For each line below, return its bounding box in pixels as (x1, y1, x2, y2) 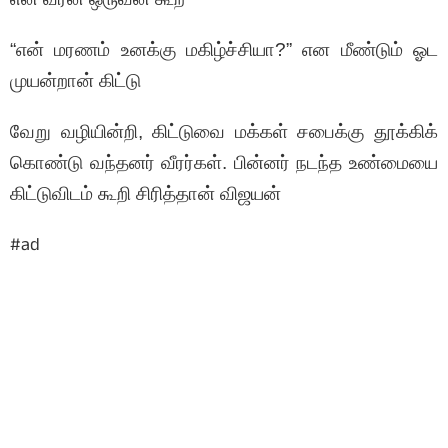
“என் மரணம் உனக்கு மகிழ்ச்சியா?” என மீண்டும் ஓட (10, 39, 438, 61)
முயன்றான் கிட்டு (10, 70, 141, 92)
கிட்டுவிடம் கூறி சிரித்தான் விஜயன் (10, 183, 281, 205)
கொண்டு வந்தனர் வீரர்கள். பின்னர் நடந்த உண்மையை (10, 152, 438, 174)
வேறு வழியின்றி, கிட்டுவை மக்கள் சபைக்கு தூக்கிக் (10, 121, 438, 143)
